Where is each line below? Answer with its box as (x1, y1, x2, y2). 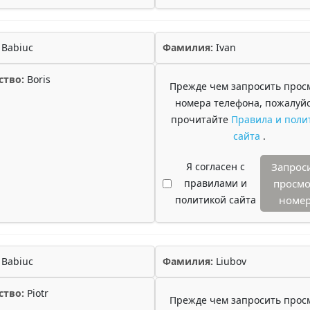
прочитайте (170, 113, 231, 126)
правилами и (183, 176, 247, 190)
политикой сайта (174, 193, 256, 206)
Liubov (213, 255, 246, 268)
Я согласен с (185, 160, 245, 173)
